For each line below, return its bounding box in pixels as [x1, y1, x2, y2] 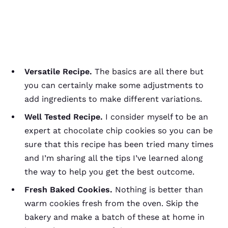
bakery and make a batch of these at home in [24, 212, 205, 222]
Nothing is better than [112, 185, 203, 194]
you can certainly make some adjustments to [24, 80, 204, 90]
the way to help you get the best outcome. [24, 167, 194, 177]
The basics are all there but [92, 67, 204, 76]
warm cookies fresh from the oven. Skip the [24, 198, 198, 208]
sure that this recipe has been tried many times [24, 139, 213, 149]
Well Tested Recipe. [24, 112, 103, 122]
